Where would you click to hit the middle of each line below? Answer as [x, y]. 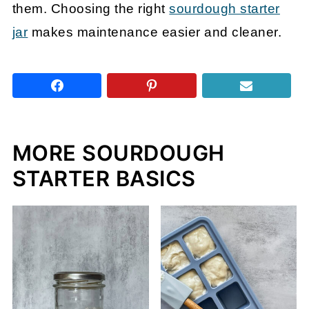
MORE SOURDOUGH [118, 153]
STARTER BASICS [104, 179]
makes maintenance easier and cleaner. [155, 32]
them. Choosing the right [91, 9]
